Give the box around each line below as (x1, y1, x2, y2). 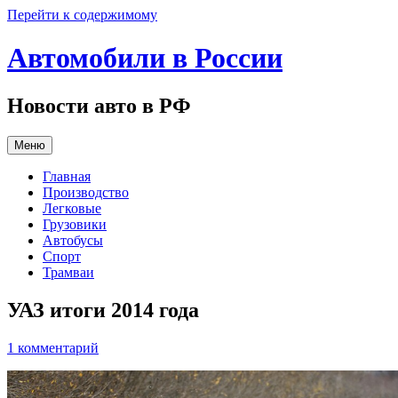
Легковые (43, 200, 101, 216)
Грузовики (43, 216, 107, 232)
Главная (43, 168, 91, 184)
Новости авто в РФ (7, 93, 191, 117)
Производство (43, 184, 129, 200)
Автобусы (43, 232, 103, 248)
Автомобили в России (7, 42, 283, 75)
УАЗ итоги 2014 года (7, 298, 199, 322)
